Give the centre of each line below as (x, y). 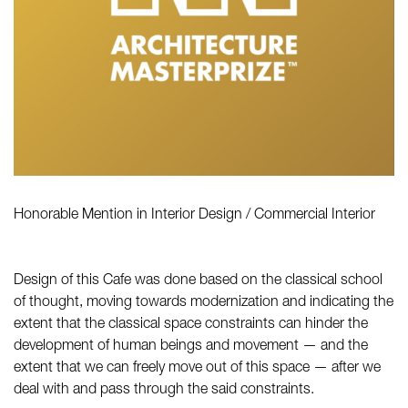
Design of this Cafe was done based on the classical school (198, 281)
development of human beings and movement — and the (191, 347)
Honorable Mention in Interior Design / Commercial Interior (194, 216)
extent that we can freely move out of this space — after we (197, 369)
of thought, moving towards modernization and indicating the (204, 303)
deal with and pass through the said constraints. (164, 391)
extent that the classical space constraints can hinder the (191, 325)
